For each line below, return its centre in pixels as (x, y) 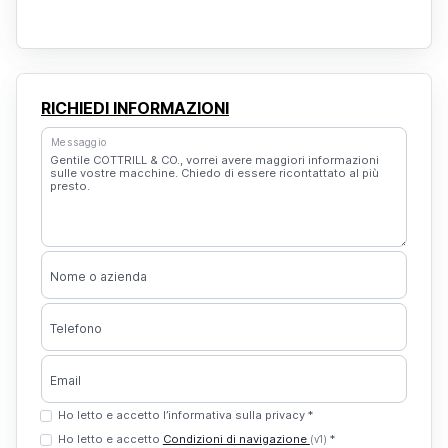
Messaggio (79, 142)
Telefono (76, 328)
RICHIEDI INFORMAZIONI (135, 108)
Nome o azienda (98, 276)
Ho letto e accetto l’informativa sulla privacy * (185, 415)
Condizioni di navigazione (236, 439)
